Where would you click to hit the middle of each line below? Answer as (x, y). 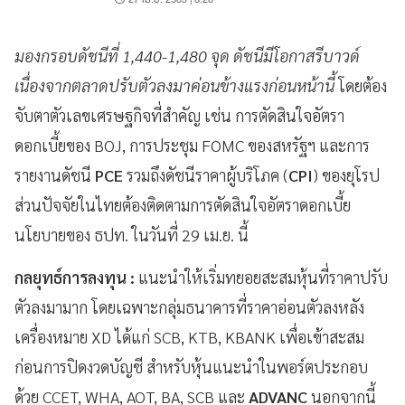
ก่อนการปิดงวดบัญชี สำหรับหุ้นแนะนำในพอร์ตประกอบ (191, 367)
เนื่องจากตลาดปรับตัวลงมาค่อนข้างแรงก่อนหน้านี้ (176, 85)
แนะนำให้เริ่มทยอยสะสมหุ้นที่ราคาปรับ (263, 277)
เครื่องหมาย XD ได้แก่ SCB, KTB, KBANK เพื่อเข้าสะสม (189, 337)
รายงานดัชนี (53, 175)
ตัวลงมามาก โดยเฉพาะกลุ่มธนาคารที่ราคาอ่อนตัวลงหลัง (189, 307)
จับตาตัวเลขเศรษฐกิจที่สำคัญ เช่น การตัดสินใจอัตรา (179, 115)
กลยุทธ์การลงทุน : (76, 277)
